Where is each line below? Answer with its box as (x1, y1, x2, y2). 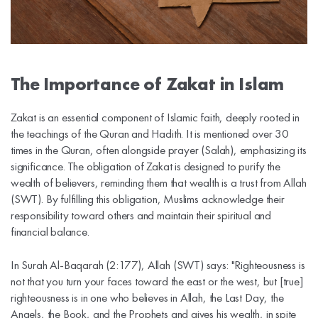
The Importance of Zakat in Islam (11, 72, 285, 96)
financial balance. (11, 223, 89, 239)
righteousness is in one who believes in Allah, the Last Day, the (11, 289, 284, 305)
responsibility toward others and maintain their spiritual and (11, 207, 272, 223)
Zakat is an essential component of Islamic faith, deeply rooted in (11, 109, 300, 125)
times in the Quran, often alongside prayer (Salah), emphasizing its (11, 141, 307, 158)
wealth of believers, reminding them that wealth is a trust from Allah (11, 174, 307, 190)
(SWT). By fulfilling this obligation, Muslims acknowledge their (11, 190, 285, 207)
